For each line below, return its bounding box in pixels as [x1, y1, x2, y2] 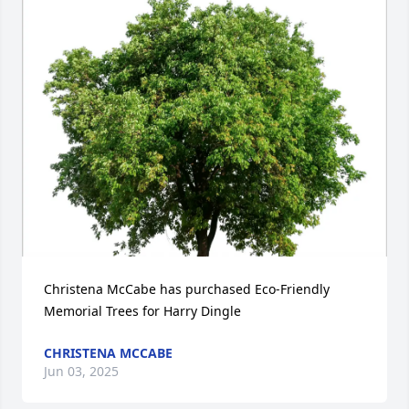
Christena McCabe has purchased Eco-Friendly [44, 280, 330, 298]
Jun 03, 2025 [44, 362, 119, 380]
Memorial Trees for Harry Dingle [44, 302, 241, 320]
